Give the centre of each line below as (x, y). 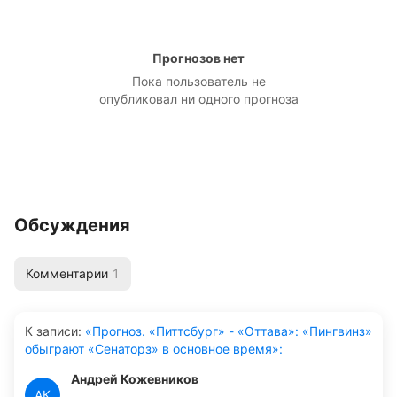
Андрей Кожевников (135, 379)
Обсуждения (72, 225)
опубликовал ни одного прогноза (198, 99)
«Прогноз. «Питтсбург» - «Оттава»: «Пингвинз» (227, 331)
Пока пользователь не (198, 81)
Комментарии (67, 273)
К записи (51, 331)
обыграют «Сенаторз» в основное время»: (154, 349)
